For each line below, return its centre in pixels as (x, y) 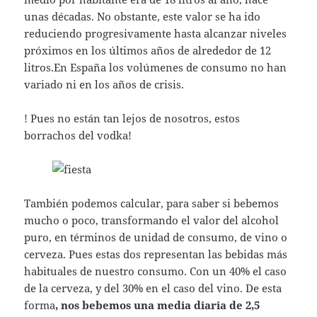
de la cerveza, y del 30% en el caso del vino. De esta (153, 288)
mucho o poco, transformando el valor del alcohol (152, 220)
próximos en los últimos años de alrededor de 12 (148, 51)
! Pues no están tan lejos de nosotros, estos (132, 119)
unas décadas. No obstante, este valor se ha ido (143, 17)
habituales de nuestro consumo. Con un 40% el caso (156, 271)
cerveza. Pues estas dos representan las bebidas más (156, 254)
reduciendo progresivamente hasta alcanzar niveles (156, 34)
